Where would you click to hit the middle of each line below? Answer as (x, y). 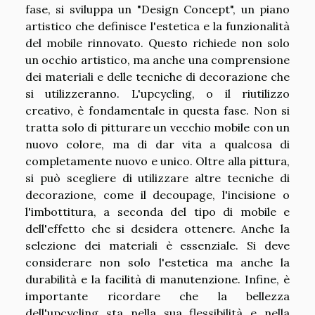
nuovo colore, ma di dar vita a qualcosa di (157, 144)
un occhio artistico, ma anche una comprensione (157, 59)
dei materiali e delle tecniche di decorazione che (157, 76)
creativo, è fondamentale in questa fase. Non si (157, 110)
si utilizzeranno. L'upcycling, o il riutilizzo (157, 93)
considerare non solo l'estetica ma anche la (157, 262)
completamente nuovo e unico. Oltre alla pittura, (157, 161)
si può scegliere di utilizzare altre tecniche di (157, 178)
